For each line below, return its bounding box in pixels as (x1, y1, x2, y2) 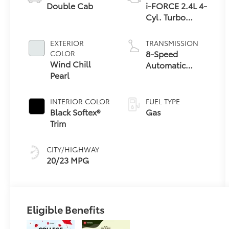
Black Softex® (50, 106, 101, 118)
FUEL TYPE (145, 96, 180, 107)
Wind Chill (50, 58, 91, 70)
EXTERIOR (50, 38, 84, 49)
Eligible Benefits (27, 202, 105, 217)
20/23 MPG (47, 154, 89, 166)
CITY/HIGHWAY (47, 144, 100, 155)
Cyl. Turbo (145, 11, 186, 23)
